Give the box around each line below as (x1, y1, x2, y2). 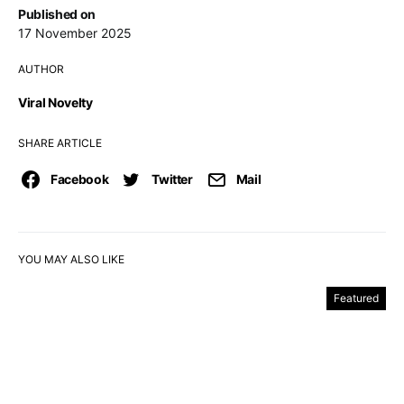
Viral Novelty (18, 95, 93, 110)
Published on (18, 6, 96, 22)
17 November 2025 (18, 25, 132, 41)
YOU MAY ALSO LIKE (18, 252, 124, 266)
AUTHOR (18, 62, 64, 76)
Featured (334, 291, 379, 305)
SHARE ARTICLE (18, 136, 102, 150)
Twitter (151, 171, 193, 187)
